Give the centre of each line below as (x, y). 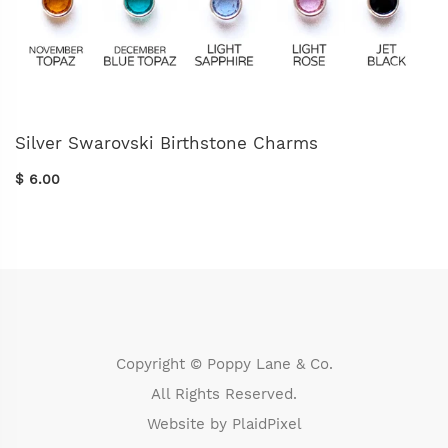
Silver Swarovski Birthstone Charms (166, 143)
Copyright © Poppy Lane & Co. (224, 364)
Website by (189, 424)
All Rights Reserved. (224, 394)
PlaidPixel (266, 424)
